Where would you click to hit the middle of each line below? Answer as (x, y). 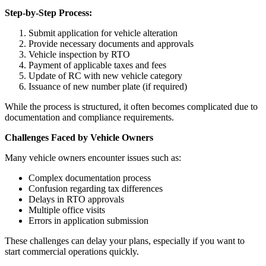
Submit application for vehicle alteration (103, 33)
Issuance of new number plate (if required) (108, 87)
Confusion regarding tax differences (96, 189)
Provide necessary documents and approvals (111, 44)
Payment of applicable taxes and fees (97, 65)
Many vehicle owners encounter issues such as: (93, 158)
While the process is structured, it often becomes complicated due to (131, 107)
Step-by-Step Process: (48, 13)
